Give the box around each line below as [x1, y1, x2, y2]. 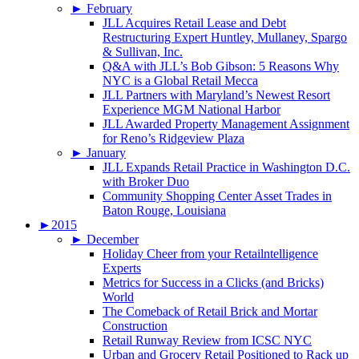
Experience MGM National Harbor [103, 103, 280, 117]
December [87, 232, 139, 247]
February [87, 2, 132, 16]
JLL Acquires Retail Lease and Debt [103, 16, 286, 30]
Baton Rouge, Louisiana [103, 204, 226, 218]
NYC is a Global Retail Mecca [103, 74, 258, 88]
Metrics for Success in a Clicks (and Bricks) [103, 276, 324, 290]
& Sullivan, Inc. [103, 45, 183, 59]
